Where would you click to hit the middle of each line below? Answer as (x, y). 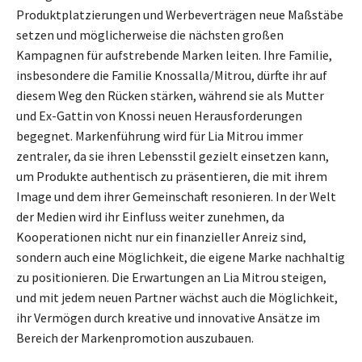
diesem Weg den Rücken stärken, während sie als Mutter (170, 96)
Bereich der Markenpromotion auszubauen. (135, 338)
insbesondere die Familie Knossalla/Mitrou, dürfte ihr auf (172, 76)
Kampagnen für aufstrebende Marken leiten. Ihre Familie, (174, 55)
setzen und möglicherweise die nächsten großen (150, 35)
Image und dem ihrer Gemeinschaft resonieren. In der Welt (176, 197)
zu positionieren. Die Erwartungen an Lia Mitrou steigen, (171, 278)
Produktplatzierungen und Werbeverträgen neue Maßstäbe (180, 15)
